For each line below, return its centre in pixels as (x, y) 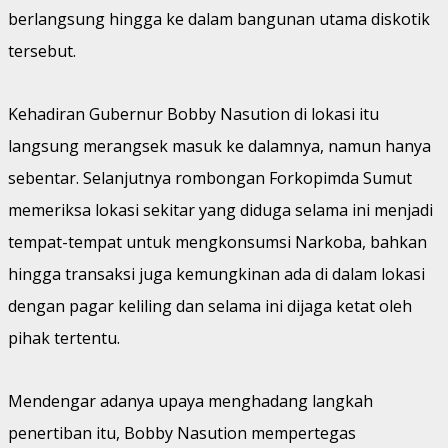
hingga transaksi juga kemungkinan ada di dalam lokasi (216, 273)
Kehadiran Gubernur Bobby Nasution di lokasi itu (193, 113)
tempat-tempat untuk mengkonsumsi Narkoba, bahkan (217, 241)
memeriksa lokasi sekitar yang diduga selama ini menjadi (220, 209)
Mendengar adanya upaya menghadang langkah (190, 400)
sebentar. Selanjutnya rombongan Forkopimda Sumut (210, 177)
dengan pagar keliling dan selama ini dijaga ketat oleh (210, 305)
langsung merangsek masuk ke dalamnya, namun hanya (219, 145)
